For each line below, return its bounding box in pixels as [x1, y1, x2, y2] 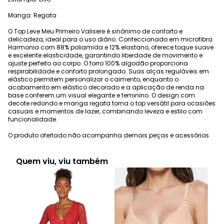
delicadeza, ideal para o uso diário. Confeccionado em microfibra [8, 35, 212, 44]
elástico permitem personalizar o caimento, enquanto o [8, 75, 178, 84]
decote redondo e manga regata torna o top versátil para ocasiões [8, 99, 215, 108]
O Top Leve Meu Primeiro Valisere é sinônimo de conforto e [8, 27, 182, 36]
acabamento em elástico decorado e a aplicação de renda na [8, 83, 204, 92]
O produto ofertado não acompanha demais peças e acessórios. [8, 131, 210, 140]
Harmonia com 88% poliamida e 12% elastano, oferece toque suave [8, 43, 213, 52]
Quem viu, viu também [16, 155, 108, 167]
